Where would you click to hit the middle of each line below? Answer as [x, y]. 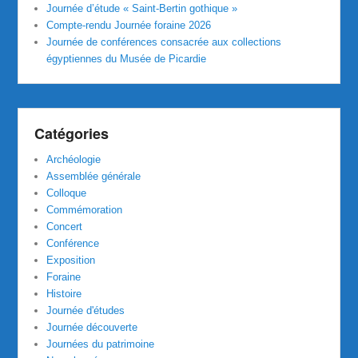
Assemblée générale [94, 176]
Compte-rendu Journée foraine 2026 [129, 25]
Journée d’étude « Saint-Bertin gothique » [142, 8]
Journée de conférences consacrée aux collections [164, 42]
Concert [65, 226]
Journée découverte [92, 327]
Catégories [72, 133]
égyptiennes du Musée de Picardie [127, 58]
